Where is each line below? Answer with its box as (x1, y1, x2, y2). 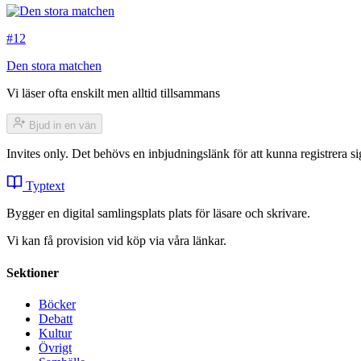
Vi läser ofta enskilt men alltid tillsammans (6, 86, 220, 101)
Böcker (39, 297, 76, 311)
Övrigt (39, 340, 72, 355)
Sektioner (6, 265, 59, 280)
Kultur (39, 326, 72, 340)
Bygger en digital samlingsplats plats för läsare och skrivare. (6, 206, 310, 221)
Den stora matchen (6, 59, 102, 73)
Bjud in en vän (26, 119, 96, 132)
